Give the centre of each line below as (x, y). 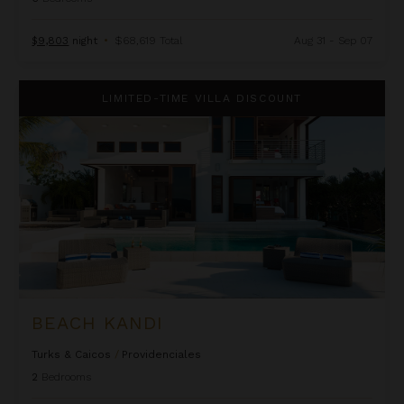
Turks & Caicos (72, 355)
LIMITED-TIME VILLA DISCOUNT (202, 99)
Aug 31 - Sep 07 (333, 40)
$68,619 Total (149, 40)
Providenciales (162, 355)
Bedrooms (67, 377)
